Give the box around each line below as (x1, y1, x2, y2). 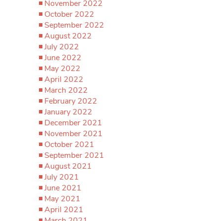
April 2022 (44, 74, 83, 85)
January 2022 (44, 107, 92, 117)
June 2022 (44, 52, 81, 63)
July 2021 (44, 172, 79, 183)
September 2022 (44, 20, 104, 31)
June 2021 (44, 183, 81, 193)
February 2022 (44, 96, 97, 107)
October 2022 (44, 9, 94, 20)
